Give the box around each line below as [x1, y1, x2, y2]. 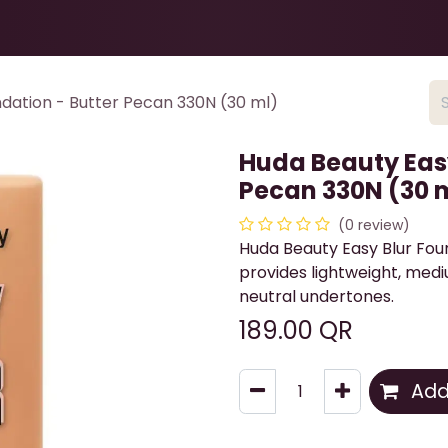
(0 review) [338, 215, 410, 236]
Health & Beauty [12, 17, 126, 38]
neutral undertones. [239, 285, 394, 309]
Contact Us [215, 17, 295, 38]
